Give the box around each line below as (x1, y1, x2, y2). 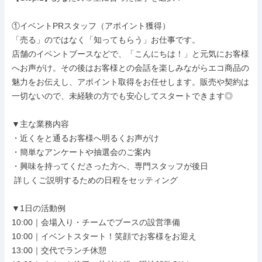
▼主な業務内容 (12, 119, 69, 129)
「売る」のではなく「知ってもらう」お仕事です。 (12, 35, 200, 44)
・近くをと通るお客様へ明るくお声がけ (12, 133, 159, 143)
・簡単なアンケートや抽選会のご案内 (12, 147, 151, 157)
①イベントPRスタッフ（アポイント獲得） (12, 21, 170, 30)
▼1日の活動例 (12, 204, 65, 213)
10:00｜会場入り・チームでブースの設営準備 (12, 218, 180, 227)
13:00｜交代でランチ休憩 (12, 246, 106, 255)
